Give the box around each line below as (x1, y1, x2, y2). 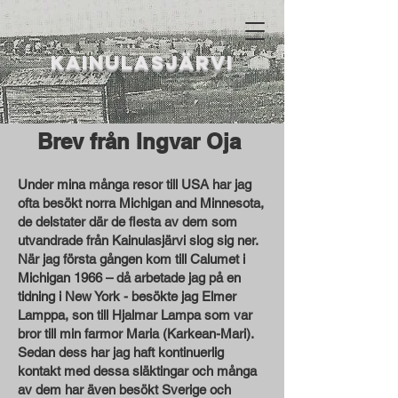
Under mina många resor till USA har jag (18, 177, 251, 192)
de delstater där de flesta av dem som (18, 214, 237, 229)
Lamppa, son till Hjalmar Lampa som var (18, 307, 252, 322)
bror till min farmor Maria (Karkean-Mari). (18, 326, 253, 341)
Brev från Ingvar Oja (37, 129, 247, 154)
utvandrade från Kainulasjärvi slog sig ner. (18, 233, 258, 248)
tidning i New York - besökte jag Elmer (18, 289, 236, 304)
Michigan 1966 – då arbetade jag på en (18, 270, 241, 285)
